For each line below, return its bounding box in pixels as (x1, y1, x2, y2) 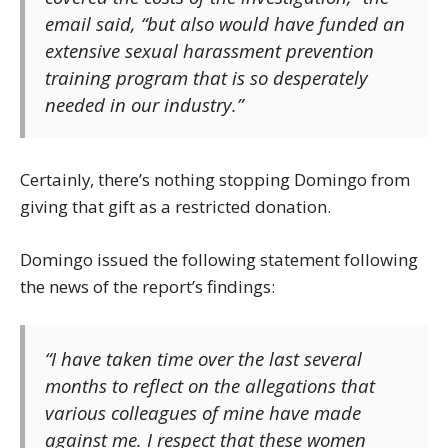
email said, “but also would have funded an (45, 11, 405, 37)
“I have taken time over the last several (45, 345, 362, 371)
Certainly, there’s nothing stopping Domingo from (20, 168, 410, 192)
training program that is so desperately (45, 65, 368, 91)
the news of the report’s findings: (20, 274, 275, 298)
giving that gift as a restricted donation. (20, 195, 331, 219)
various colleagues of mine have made (45, 399, 361, 425)
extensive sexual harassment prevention (45, 38, 374, 64)
